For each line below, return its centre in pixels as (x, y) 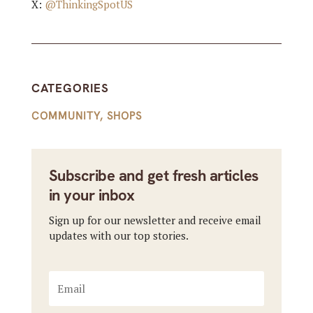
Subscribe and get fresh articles (153, 176)
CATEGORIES (70, 88)
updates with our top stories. (118, 236)
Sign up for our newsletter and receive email (155, 220)
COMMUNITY (65, 116)
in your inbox (92, 196)
